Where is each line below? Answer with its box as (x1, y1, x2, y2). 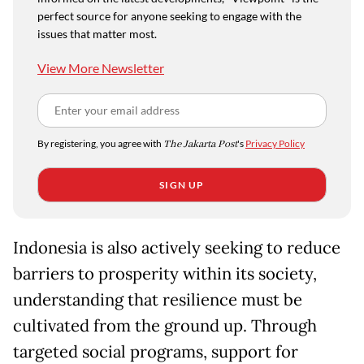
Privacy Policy (245, 136, 305, 149)
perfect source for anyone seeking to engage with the (37, 8, 301, 23)
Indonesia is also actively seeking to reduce (13, 236, 340, 258)
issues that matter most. (37, 26, 157, 41)
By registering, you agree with (37, 136, 163, 149)
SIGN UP (159, 178, 205, 191)
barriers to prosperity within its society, (13, 262, 317, 284)
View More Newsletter (37, 59, 164, 76)
